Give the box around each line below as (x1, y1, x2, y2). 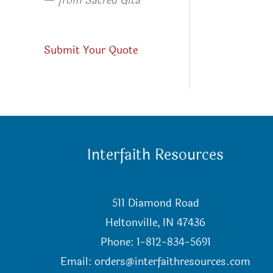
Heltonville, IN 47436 (105, 214, 206, 232)
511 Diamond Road (112, 195, 199, 212)
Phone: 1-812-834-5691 (100, 234, 211, 251)
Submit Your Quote (44, 41, 138, 58)
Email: (60, 253, 95, 271)
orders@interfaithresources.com (94, 253, 251, 271)
